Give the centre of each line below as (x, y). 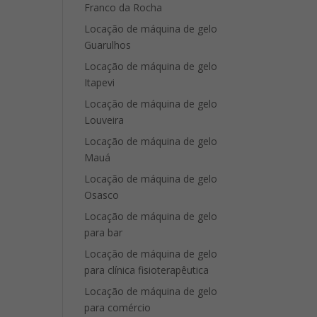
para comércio (118, 307)
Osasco (102, 195)
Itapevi (100, 82)
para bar (104, 232)
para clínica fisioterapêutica (147, 270)
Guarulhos (108, 45)
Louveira (104, 120)
